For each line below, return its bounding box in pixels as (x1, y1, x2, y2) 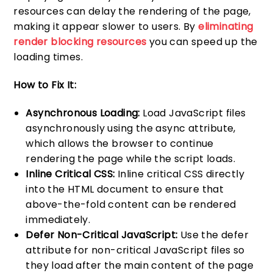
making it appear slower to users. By (13, 19, 199, 34)
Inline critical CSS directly (115, 166, 245, 181)
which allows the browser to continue (26, 136, 214, 151)
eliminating (198, 19, 253, 34)
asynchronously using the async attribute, (26, 121, 236, 135)
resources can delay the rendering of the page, (13, 4, 251, 19)
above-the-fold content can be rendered (26, 197, 236, 211)
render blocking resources (13, 35, 147, 49)
